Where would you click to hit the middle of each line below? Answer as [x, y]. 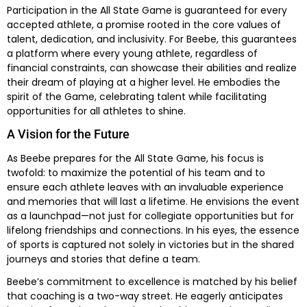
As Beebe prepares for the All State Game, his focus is [135, 158]
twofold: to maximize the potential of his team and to [136, 172]
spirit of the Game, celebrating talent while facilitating [137, 96]
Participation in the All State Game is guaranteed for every [147, 10]
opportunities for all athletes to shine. [96, 111]
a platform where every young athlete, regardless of [132, 53]
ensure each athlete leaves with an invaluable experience [145, 187]
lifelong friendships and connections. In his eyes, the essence [153, 230]
